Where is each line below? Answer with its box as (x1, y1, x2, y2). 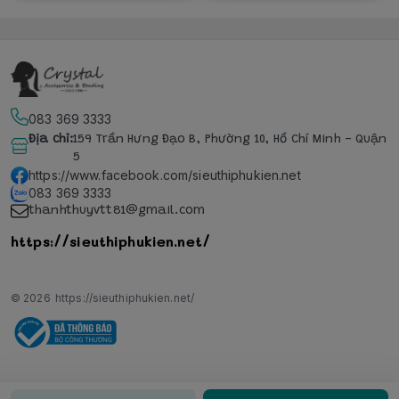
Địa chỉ (28, 134, 69, 146)
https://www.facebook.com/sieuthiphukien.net (28, 167, 301, 183)
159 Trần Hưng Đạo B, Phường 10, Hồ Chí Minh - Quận (73, 134, 387, 146)
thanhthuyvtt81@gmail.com (28, 205, 206, 217)
